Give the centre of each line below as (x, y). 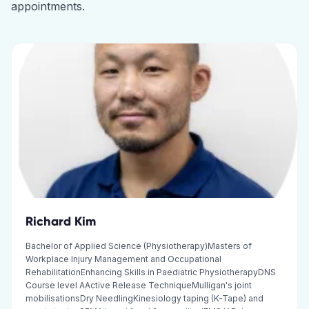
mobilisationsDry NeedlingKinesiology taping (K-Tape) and (144, 298)
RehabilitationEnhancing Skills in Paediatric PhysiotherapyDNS (151, 272)
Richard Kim (61, 221)
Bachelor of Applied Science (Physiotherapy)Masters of (139, 246)
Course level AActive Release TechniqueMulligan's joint (139, 285)
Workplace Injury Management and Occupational (123, 259)
